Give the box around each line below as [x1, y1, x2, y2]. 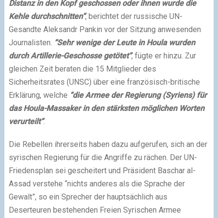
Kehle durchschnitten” [8, 11, 85, 21]
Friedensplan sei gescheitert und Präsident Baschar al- [8, 165, 196, 175]
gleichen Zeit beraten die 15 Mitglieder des [8, 64, 156, 73]
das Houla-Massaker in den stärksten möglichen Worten [8, 103, 204, 113]
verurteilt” [8, 116, 43, 126]
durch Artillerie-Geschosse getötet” [8, 51, 131, 60]
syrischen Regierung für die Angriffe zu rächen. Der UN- [8, 152, 197, 162]
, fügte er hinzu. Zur [131, 51, 196, 60]
